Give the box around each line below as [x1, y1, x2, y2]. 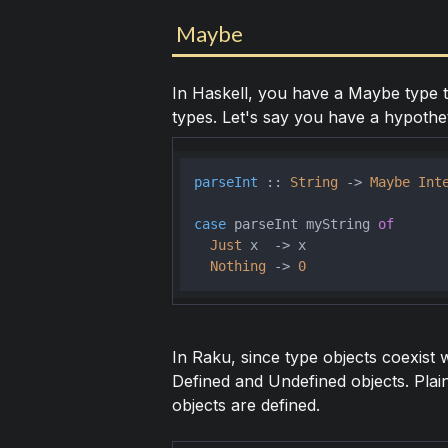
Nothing [209, 258, 266, 275]
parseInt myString [225, 216, 378, 233]
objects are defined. [171, 395, 320, 416]
